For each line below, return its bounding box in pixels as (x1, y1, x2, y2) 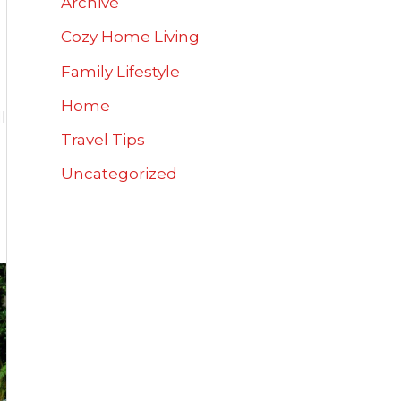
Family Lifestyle (61, 62, 180, 81)
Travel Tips (61, 131, 145, 149)
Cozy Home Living (61, 28, 200, 47)
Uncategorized (61, 165, 177, 183)
